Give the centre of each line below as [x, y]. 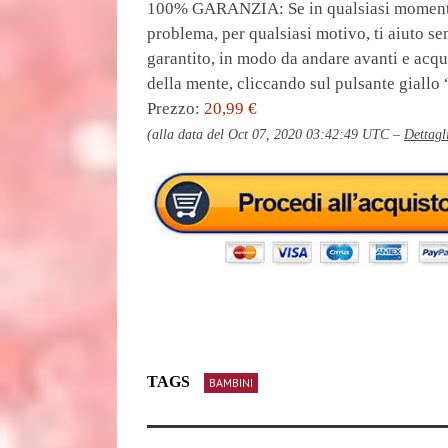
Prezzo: [175, 108]
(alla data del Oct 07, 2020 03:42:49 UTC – [275, 134]
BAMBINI [231, 382]
